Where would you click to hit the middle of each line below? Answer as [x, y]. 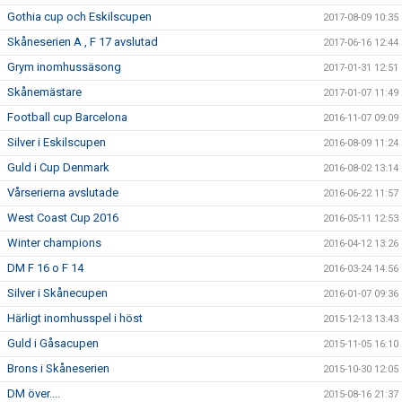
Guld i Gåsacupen [53, 343]
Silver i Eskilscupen [57, 142]
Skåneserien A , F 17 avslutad [83, 42]
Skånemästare [44, 92]
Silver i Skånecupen [57, 293]
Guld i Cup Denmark [58, 167]
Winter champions [54, 243]
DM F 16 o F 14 [45, 268]
